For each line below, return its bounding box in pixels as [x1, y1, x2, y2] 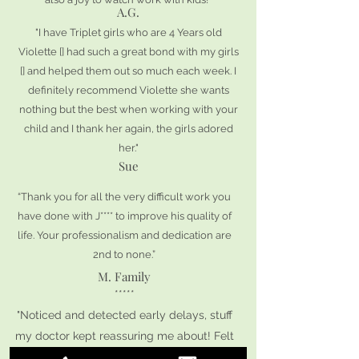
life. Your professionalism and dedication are [17, 229, 232, 241]
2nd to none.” [93, 248, 155, 260]
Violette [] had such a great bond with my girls [18, 46, 239, 58]
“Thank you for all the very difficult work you [18, 191, 231, 203]
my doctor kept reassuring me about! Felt [14, 329, 234, 342]
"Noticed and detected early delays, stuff [16, 309, 232, 321]
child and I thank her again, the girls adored [23, 123, 233, 135]
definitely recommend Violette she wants [27, 84, 229, 96]
